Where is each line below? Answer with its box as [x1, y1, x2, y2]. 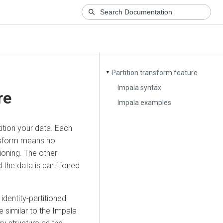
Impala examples [117, 98, 172, 107]
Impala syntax [117, 83, 162, 92]
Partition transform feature [111, 69, 198, 77]
